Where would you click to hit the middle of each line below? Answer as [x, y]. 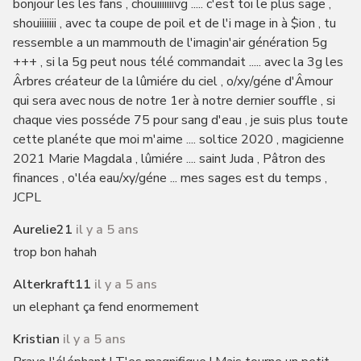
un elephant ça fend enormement [106, 307]
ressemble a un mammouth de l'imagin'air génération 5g [170, 43]
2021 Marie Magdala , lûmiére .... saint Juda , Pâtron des [169, 159]
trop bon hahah [54, 252]
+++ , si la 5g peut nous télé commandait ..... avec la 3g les [178, 62]
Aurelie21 [42, 230]
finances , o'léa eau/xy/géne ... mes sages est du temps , [170, 178]
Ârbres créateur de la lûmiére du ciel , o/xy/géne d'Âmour [172, 81]
